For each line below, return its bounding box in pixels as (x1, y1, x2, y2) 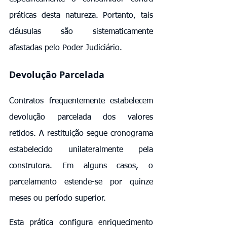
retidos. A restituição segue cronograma (9, 129, 153, 138)
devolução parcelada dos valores (9, 113, 153, 122)
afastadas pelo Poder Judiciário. (9, 44, 122, 52)
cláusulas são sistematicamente (9, 27, 153, 36)
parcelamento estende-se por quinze (9, 178, 153, 186)
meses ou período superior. (9, 194, 106, 203)
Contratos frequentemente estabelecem (9, 97, 153, 105)
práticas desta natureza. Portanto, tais (9, 11, 153, 20)
